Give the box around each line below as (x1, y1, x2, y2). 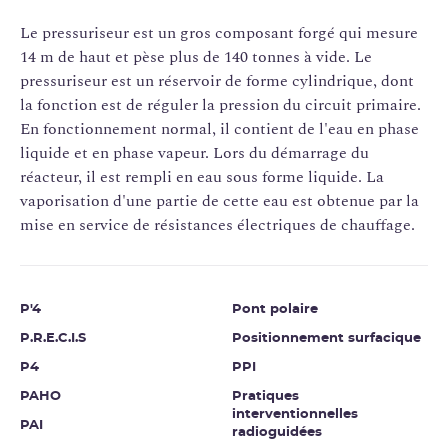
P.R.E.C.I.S (20, 332, 86, 346)
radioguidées (232, 426, 322, 440)
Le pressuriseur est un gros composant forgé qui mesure (20, 21, 418, 46)
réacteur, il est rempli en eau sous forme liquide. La (20, 165, 384, 190)
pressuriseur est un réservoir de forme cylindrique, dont (20, 69, 414, 94)
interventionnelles (232, 408, 358, 422)
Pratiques (232, 390, 299, 404)
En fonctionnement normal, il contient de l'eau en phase (20, 117, 419, 142)
